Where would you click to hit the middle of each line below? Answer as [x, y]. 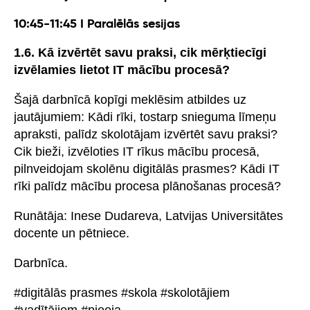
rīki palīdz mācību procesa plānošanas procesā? [147, 186]
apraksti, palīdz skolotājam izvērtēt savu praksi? [146, 134]
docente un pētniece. [72, 233]
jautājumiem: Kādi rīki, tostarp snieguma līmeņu [145, 117]
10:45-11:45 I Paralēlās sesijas [97, 24]
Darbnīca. [41, 263]
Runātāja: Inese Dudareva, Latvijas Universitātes [148, 216]
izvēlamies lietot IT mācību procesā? [122, 70]
